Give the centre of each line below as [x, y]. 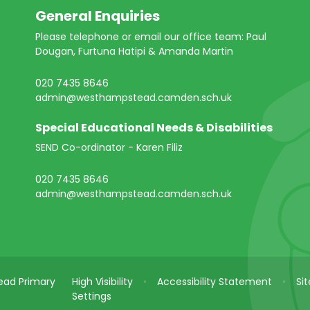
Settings [92, 297]
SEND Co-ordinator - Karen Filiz [109, 148]
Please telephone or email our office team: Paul [151, 37]
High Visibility [103, 282]
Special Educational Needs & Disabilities [154, 128]
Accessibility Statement [215, 282]
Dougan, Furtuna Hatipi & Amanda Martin [134, 52]
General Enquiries [97, 16]
